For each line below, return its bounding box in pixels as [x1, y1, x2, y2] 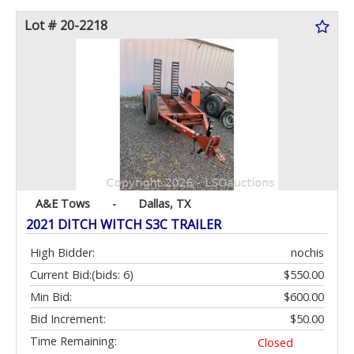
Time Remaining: [30, 333, 117, 349]
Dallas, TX [138, 196, 190, 212]
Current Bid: [30, 267, 92, 283]
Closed [257, 335, 293, 351]
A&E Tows [36, 196, 90, 212]
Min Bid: [30, 289, 72, 305]
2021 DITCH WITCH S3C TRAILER [26, 216, 221, 234]
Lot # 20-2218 [24, 17, 107, 35]
